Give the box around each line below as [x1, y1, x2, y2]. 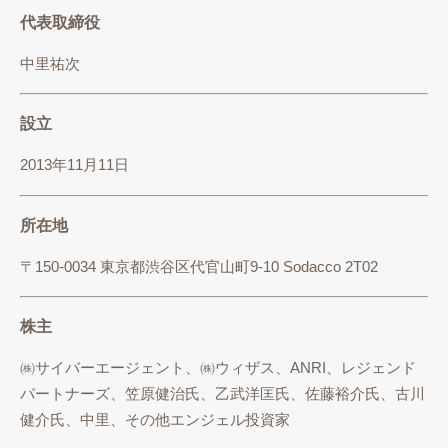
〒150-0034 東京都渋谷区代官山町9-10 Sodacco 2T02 [20, 258, 378, 275]
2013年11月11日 [20, 157, 129, 174]
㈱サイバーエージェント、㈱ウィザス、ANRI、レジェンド [20, 360, 416, 377]
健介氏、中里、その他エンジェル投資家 [20, 412, 290, 429]
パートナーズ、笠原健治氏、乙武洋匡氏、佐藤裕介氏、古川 [20, 386, 425, 403]
